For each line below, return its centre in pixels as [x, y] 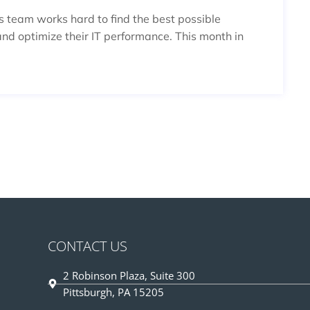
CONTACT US [87, 246]
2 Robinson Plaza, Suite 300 [129, 275]
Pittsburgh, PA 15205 [114, 292]
